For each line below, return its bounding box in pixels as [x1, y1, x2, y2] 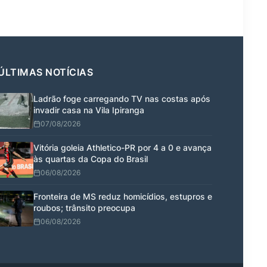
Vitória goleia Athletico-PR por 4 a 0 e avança [33, 142, 212, 153]
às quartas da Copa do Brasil [33, 153, 148, 164]
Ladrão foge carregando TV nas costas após [33, 93, 210, 104]
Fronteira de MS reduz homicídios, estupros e [33, 191, 212, 201]
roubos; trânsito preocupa [33, 202, 135, 213]
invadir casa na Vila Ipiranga [33, 104, 144, 115]
